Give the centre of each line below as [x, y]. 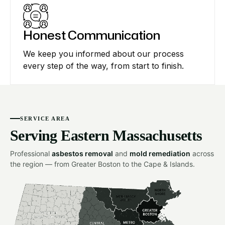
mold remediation [160, 153]
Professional [31, 153]
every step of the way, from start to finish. [103, 66]
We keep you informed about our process [103, 54]
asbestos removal [82, 153]
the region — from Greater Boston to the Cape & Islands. [102, 164]
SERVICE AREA [45, 118]
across [202, 153]
